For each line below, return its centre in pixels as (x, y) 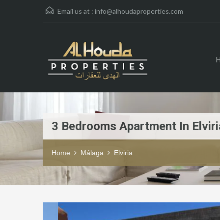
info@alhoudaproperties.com (139, 11)
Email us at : (75, 11)
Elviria (123, 153)
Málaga (92, 153)
